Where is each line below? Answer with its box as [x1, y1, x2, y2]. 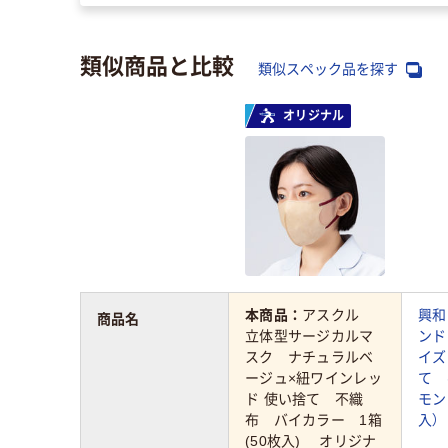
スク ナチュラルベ [245, 349, 374, 366]
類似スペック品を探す [258, 60, 402, 77]
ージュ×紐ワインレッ [245, 370, 382, 387]
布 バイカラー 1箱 [245, 412, 382, 429]
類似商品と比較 [80, 47, 234, 80]
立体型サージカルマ [245, 328, 374, 345]
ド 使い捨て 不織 [245, 391, 364, 408]
